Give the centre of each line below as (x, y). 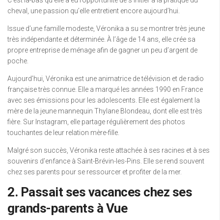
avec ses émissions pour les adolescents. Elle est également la (104, 100)
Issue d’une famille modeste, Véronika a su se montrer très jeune (106, 29)
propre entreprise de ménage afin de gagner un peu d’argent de (102, 50)
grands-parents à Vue (67, 208)
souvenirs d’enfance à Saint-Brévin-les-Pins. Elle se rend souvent (106, 161)
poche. (18, 61)
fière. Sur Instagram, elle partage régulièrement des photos (96, 122)
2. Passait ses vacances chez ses (100, 192)
